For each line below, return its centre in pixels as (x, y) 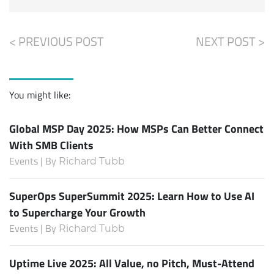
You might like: (40, 95)
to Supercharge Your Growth (77, 213)
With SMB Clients (51, 145)
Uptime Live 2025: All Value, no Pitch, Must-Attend (132, 263)
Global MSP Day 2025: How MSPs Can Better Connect (136, 129)
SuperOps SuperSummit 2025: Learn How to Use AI (132, 196)
